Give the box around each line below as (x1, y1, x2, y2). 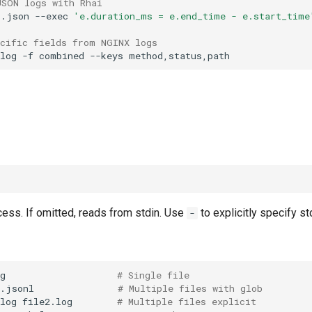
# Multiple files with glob (118, 281, 263, 295)
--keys (90, 49, 123, 62)
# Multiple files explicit (117, 295, 256, 308)
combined (39, 49, 84, 62)
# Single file (117, 268, 189, 281)
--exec (35, 9, 68, 22)
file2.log (22, 295, 72, 308)
